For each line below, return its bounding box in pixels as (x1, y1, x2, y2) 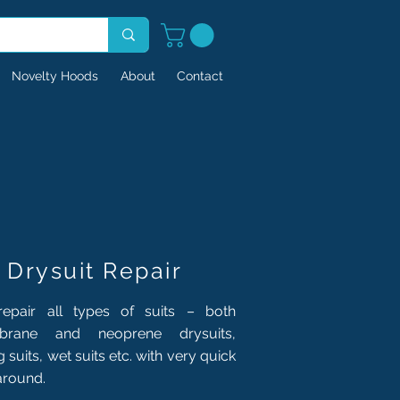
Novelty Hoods (12, 68, 98, 83)
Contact (177, 68, 223, 83)
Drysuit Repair (7, 256, 182, 284)
